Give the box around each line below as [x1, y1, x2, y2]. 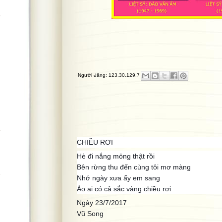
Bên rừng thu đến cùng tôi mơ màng [77, 163, 191, 171]
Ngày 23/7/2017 [77, 199, 127, 207]
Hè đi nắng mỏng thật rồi [77, 152, 155, 160]
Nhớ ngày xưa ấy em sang [77, 174, 160, 182]
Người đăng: [78, 72, 109, 78]
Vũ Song [77, 210, 104, 218]
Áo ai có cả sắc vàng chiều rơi [77, 185, 171, 193]
